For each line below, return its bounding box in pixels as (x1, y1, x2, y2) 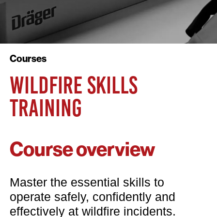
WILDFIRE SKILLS (10, 72, 138, 99)
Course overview (10, 138, 155, 162)
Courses (10, 53, 46, 65)
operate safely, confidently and (10, 190, 175, 204)
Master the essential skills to (10, 175, 164, 189)
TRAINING (10, 95, 82, 122)
